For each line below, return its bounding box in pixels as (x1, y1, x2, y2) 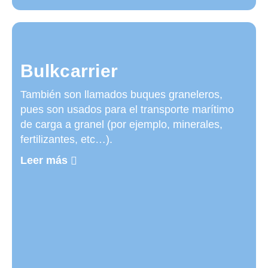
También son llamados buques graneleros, (20, 89, 223, 100)
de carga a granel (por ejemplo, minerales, (20, 118, 223, 130)
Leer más (20, 154, 68, 166)
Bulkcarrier (20, 61, 118, 81)
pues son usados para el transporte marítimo (20, 103, 234, 115)
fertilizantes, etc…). (20, 133, 112, 145)
